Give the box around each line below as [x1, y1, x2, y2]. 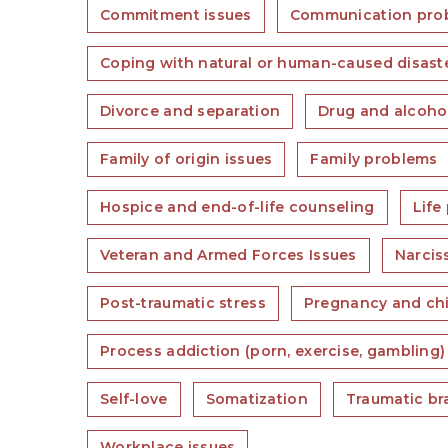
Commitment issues [100, 6, 252, 24]
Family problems [310, 150, 438, 168]
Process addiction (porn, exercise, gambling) [100, 342, 446, 360]
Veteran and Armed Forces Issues [100, 246, 357, 264]
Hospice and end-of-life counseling [100, 198, 375, 216]
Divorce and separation [100, 102, 281, 120]
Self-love [100, 390, 168, 408]
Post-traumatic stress [100, 294, 266, 312]
